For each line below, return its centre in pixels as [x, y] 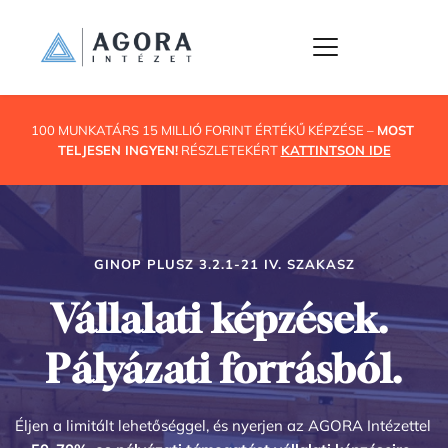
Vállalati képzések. [219, 318]
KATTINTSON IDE [335, 149]
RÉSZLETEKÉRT [230, 149]
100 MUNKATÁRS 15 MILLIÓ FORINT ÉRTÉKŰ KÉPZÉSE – [203, 129]
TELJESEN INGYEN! [117, 149]
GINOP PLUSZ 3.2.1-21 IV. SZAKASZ [224, 263]
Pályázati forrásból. [224, 368]
